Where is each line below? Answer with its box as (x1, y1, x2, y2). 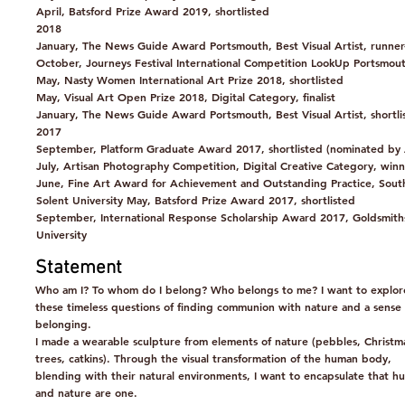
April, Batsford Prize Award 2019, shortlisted (36, 4, 269, 18)
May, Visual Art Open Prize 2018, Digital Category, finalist (36, 89, 335, 104)
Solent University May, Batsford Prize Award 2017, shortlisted (36, 193, 355, 207)
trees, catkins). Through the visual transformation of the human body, (35, 351, 391, 365)
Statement (35, 257, 122, 279)
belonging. (35, 316, 91, 331)
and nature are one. (35, 385, 137, 400)
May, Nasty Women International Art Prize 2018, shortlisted (36, 72, 344, 87)
